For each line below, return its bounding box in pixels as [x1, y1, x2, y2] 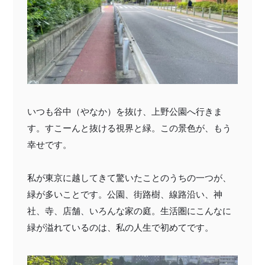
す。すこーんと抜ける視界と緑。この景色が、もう [27, 123, 231, 134]
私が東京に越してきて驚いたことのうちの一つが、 [27, 173, 231, 183]
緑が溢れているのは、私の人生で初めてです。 [27, 222, 214, 233]
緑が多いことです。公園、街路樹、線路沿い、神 [27, 189, 222, 200]
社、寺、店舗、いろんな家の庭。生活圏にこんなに [27, 206, 231, 216]
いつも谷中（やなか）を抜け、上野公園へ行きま [27, 106, 222, 117]
